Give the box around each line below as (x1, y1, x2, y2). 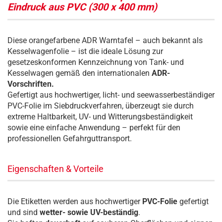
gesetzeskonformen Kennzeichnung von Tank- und (7, 57, 184, 67)
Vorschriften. (7, 79, 54, 89)
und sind (7, 208, 40, 217)
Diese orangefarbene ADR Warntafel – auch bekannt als (7, 36, 203, 45)
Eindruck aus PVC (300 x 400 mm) (7, 1, 157, 13)
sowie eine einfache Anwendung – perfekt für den (7, 123, 180, 132)
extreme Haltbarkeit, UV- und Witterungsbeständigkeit (7, 112, 193, 121)
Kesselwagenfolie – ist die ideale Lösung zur (7, 47, 163, 56)
